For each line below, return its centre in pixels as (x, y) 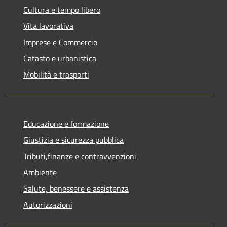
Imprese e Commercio (60, 42)
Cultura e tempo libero (62, 9)
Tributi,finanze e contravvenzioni (80, 156)
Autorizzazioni (48, 204)
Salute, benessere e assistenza (76, 188)
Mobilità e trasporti (56, 74)
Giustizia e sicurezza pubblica (73, 140)
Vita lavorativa (48, 26)
